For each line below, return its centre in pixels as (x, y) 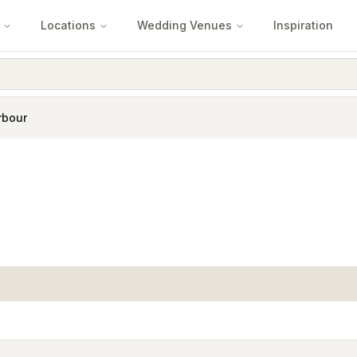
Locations (68, 25)
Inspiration (303, 25)
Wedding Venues (184, 25)
